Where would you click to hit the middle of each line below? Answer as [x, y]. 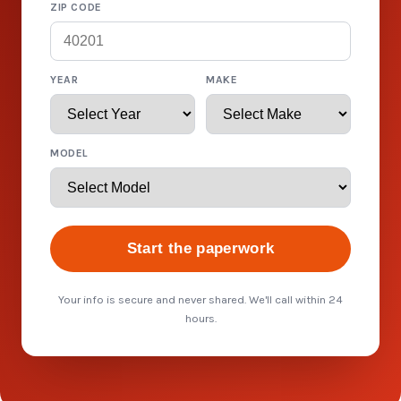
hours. [200, 318]
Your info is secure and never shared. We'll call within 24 [200, 299]
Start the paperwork [200, 248]
